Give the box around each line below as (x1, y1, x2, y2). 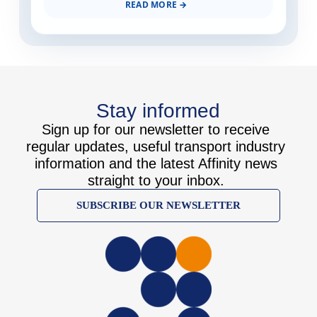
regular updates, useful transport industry (26, 139, 286, 155)
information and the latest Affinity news (34, 156, 277, 172)
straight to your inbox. (87, 173, 224, 189)
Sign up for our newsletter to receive (42, 122, 270, 138)
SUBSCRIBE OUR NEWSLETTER (76, 200, 241, 212)
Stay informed (96, 100, 221, 122)
